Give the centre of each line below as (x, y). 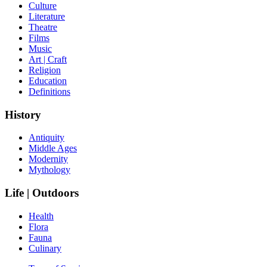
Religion (45, 70)
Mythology (49, 170)
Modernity (48, 159)
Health (41, 216)
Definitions (49, 91)
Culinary (45, 248)
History (23, 114)
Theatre (43, 27)
